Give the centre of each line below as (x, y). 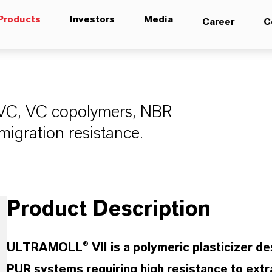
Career (218, 22)
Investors (92, 19)
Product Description (108, 209)
